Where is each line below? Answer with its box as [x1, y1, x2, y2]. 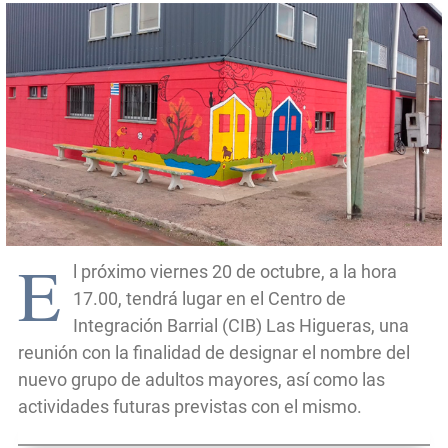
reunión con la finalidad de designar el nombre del [18, 342, 410, 364]
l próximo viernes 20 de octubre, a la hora [73, 261, 397, 283]
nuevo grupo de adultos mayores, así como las [18, 369, 385, 391]
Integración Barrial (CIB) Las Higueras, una [73, 315, 409, 337]
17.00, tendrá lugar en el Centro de [73, 288, 346, 310]
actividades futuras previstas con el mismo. [18, 396, 362, 418]
